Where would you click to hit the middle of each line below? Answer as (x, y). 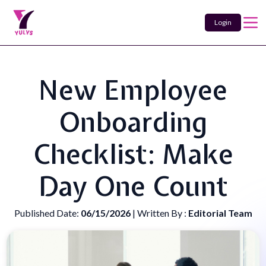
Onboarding (133, 122)
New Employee (133, 90)
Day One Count (133, 186)
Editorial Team (220, 213)
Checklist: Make (133, 154)
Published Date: (47, 213)
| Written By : (160, 213)
